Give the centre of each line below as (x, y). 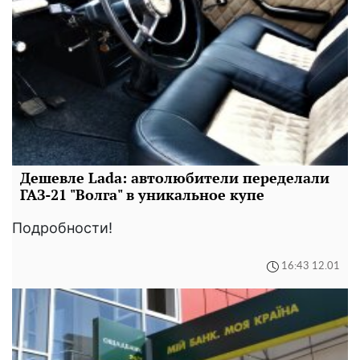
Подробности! (62, 227)
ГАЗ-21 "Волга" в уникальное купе (142, 194)
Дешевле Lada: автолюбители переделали (175, 177)
